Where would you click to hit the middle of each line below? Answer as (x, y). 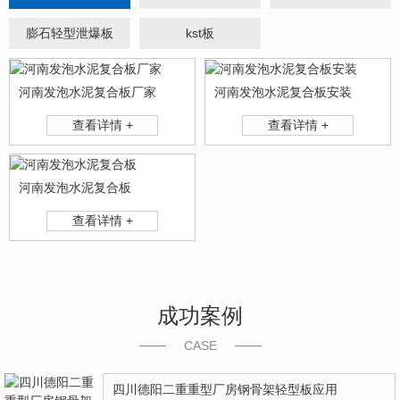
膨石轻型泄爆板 (69, 33)
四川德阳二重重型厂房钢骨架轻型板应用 (225, 389)
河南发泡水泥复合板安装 (283, 92)
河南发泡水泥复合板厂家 (87, 92)
